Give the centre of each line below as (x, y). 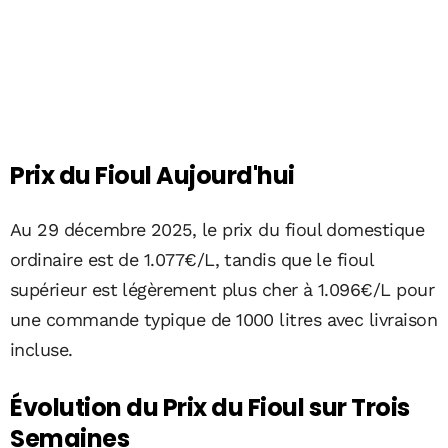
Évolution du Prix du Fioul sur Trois (210, 407)
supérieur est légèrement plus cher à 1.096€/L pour (222, 289)
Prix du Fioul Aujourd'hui (152, 175)
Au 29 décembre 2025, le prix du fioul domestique (217, 229)
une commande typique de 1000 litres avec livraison (223, 319)
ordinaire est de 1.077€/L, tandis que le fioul (192, 259)
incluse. (41, 349)
